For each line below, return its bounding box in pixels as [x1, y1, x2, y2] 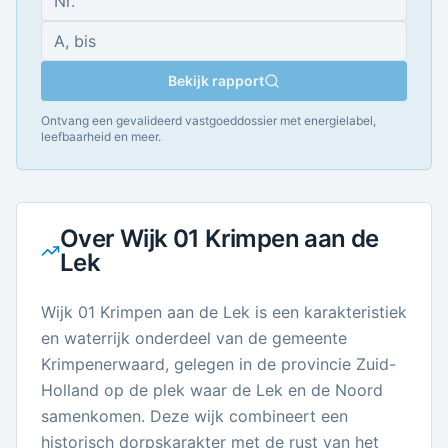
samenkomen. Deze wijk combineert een [41, 406, 348, 426]
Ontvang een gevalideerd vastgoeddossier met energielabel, [41, 113, 376, 128]
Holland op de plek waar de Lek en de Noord [41, 380, 383, 400]
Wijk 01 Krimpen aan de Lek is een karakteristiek [41, 302, 407, 322]
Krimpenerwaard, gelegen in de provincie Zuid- [41, 354, 396, 374]
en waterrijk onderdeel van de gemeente [41, 328, 347, 348]
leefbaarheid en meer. [41, 129, 161, 144]
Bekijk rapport [168, 72, 264, 89]
